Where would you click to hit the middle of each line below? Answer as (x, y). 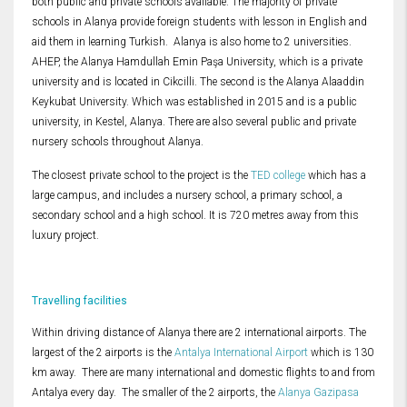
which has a (336, 176)
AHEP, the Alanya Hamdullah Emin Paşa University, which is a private (197, 62)
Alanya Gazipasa (318, 393)
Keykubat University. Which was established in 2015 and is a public (194, 102)
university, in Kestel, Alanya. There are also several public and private (194, 122)
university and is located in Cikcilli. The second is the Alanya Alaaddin (198, 82)
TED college (278, 176)
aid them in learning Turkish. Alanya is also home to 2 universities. (192, 42)
